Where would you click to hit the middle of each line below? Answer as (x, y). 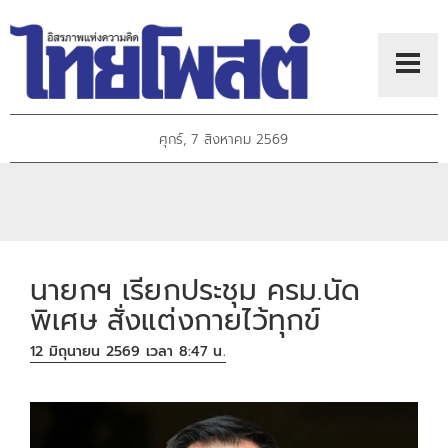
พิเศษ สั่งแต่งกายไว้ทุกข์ (175, 320)
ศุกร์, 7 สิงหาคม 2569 (224, 140)
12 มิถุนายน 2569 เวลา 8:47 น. (128, 352)
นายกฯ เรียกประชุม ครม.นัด (195, 290)
